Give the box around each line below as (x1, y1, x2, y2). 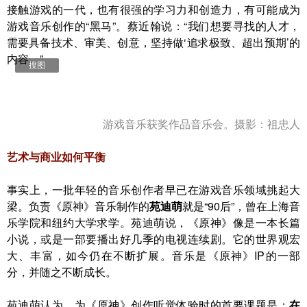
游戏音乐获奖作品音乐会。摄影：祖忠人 (103, 116, 300, 132)
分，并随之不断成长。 (7, 264, 116, 280)
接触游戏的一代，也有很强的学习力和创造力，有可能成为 (7, 1, 300, 17)
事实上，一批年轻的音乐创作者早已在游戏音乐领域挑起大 (7, 182, 300, 197)
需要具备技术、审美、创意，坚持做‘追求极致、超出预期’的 (7, 34, 300, 50)
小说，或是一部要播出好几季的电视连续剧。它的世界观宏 (7, 231, 300, 247)
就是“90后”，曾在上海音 (182, 198, 300, 214)
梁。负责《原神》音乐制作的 (7, 198, 149, 214)
